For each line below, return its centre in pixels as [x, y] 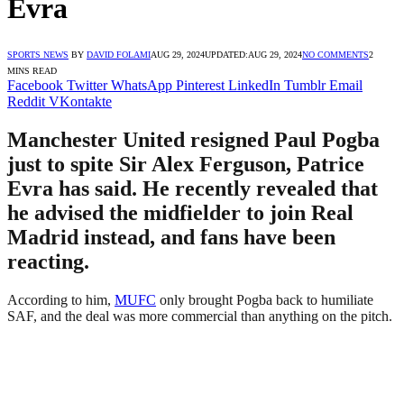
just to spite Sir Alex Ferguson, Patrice [186, 164]
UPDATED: [226, 54]
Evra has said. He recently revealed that [193, 188]
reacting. [48, 261]
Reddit [26, 101]
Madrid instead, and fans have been [171, 237]
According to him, [61, 299]
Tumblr [305, 85]
